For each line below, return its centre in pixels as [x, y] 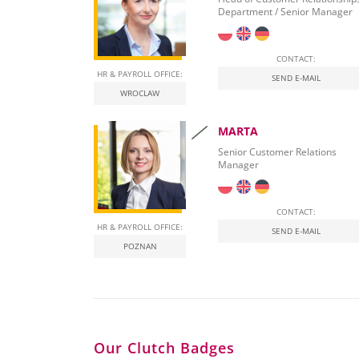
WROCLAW [140, 93]
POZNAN [140, 246]
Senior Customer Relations [277, 152]
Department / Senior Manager [285, 12]
